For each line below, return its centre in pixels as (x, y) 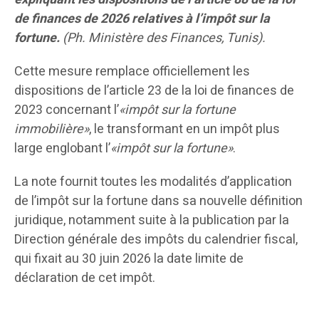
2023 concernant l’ (67, 110)
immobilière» (52, 130)
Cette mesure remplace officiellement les (132, 72)
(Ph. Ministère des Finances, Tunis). (164, 38)
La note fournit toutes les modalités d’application (153, 182)
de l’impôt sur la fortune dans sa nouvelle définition (158, 202)
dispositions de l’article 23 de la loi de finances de (154, 91)
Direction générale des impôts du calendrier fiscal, (156, 240)
